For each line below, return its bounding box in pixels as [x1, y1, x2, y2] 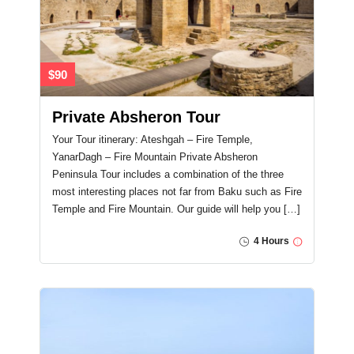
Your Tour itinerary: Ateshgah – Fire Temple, [52, 134, 253, 146]
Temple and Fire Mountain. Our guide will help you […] [52, 203, 300, 216]
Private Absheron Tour [52, 108, 220, 126]
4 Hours [251, 235, 289, 247]
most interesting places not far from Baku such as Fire [52, 186, 302, 198]
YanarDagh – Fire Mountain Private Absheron [52, 151, 258, 164]
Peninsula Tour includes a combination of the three [52, 168, 284, 181]
